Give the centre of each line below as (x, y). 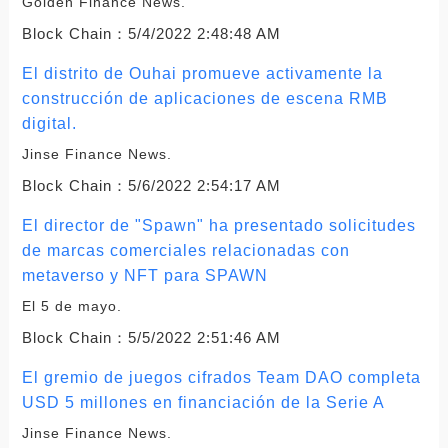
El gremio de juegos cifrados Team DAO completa (221, 377)
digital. (49, 123)
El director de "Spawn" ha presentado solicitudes (218, 225)
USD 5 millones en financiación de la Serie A (203, 402)
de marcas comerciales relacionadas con (185, 250)
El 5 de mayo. (71, 305)
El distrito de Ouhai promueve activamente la (202, 73)
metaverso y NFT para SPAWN (144, 275)
